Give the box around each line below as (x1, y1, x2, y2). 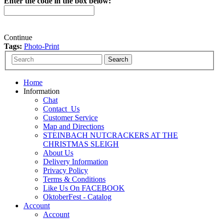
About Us (43, 149, 73, 157)
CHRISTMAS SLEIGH (43, 140, 119, 149)
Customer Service (43, 113, 98, 122)
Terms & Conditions (43, 175, 106, 184)
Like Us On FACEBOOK (43, 184, 125, 193)
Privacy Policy (43, 166, 88, 175)
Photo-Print (24, 42, 59, 50)
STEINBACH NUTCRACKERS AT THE (43, 131, 178, 140)
